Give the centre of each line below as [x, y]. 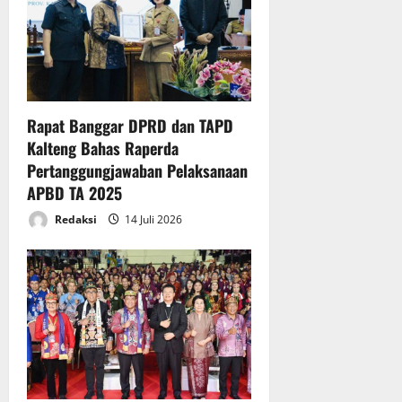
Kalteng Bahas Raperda [103, 149]
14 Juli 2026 [152, 219]
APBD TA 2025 [74, 193]
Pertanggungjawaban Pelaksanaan [137, 171]
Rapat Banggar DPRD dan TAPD [130, 126]
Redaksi [74, 219]
